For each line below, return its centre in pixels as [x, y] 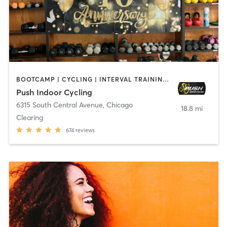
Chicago [119, 105]
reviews [85, 130]
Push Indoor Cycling [54, 92]
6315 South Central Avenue [59, 105]
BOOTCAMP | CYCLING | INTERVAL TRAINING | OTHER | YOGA [165, 79]
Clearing [29, 118]
